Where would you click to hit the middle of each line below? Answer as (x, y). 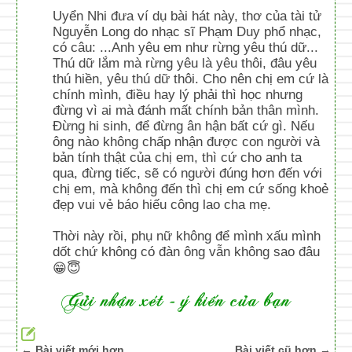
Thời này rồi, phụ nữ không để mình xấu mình (187, 236)
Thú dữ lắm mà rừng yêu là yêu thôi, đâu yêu (185, 63)
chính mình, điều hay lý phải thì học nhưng (178, 94)
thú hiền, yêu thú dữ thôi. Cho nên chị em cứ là (191, 79)
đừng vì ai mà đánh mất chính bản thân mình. (186, 110)
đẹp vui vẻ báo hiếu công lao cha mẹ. (162, 204)
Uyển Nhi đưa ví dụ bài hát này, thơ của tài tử (187, 16)
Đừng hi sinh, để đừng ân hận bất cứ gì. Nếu (184, 126)
